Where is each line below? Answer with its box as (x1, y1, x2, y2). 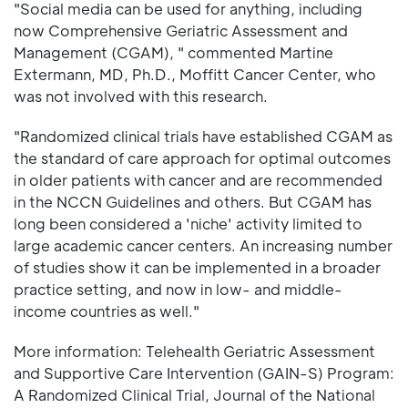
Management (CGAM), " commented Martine (14, 42, 333, 62)
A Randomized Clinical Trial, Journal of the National (14, 384, 375, 404)
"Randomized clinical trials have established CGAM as (14, 126, 393, 146)
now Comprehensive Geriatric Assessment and (14, 20, 348, 40)
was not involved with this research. (14, 86, 268, 106)
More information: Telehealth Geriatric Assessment (14, 341, 375, 361)
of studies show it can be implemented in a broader (14, 257, 381, 277)
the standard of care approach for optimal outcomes (14, 148, 391, 168)
